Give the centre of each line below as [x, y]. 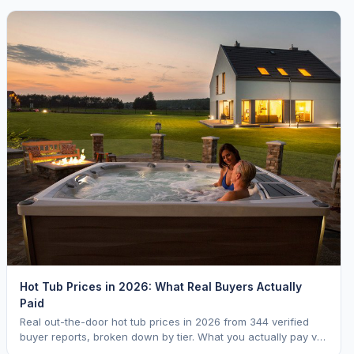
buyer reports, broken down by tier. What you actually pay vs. [172, 336]
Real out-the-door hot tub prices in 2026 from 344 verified [164, 321]
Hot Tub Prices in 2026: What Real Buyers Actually [161, 286]
